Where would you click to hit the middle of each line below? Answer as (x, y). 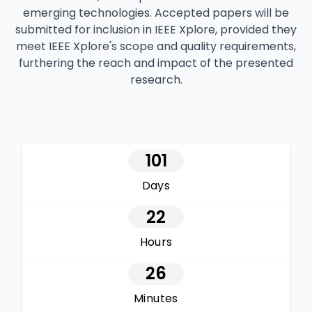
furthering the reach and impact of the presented (156, 63)
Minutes (156, 299)
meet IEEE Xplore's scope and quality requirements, (156, 47)
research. (156, 80)
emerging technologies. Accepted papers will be (156, 13)
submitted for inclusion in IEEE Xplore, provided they (156, 30)
